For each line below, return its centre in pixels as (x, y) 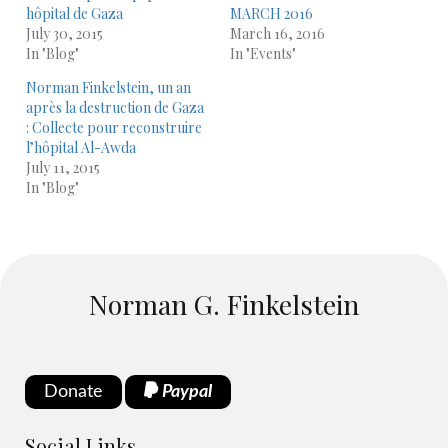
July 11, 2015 (63, 167)
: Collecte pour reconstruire (114, 127)
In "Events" (262, 53)
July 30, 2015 (64, 33)
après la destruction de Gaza (115, 107)
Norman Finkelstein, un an (108, 87)
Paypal (185, 392)
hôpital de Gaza (74, 13)
